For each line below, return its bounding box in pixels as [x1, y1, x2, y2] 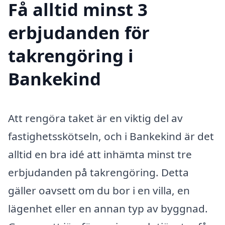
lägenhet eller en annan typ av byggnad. [8, 201, 208, 216]
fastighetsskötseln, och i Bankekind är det [8, 129, 214, 144]
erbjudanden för [8, 21, 150, 45]
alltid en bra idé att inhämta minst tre [8, 147, 192, 162]
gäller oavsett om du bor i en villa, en [8, 183, 190, 198]
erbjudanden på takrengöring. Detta [8, 165, 189, 180]
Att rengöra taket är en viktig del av [8, 111, 183, 126]
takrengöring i [8, 44, 134, 68]
